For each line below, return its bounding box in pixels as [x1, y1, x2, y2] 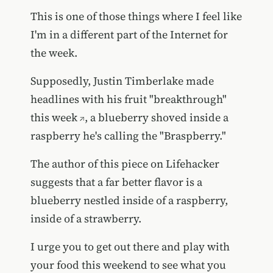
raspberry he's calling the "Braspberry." [30, 127, 226, 143]
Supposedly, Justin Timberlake [30, 73, 186, 88]
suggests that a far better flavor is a [30, 174, 202, 190]
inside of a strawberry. [30, 210, 141, 226]
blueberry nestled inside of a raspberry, [30, 192, 228, 208]
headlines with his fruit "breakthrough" [30, 91, 227, 107]
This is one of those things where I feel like [30, 8, 242, 24]
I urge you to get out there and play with [30, 238, 230, 254]
